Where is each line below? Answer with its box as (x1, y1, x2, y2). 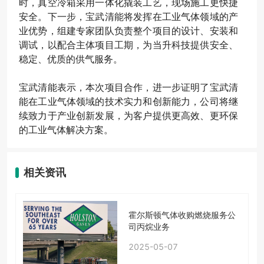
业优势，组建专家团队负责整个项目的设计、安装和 (18, 25, 239, 36)
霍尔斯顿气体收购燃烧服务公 (128, 209, 236, 220)
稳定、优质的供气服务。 (18, 54, 123, 64)
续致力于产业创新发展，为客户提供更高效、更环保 (18, 110, 239, 121)
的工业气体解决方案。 (18, 124, 113, 135)
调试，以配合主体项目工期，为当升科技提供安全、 (18, 39, 239, 50)
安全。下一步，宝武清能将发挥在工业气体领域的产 (18, 11, 239, 22)
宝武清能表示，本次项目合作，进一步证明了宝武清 (18, 82, 239, 93)
